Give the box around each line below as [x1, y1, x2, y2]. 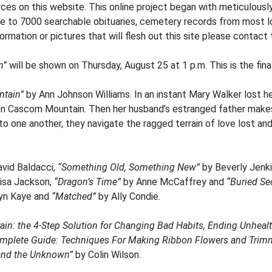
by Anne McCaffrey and [121, 176, 226, 188]
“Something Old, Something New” [58, 161, 200, 173]
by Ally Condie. [96, 191, 160, 202]
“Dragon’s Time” [54, 176, 121, 188]
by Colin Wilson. [73, 249, 141, 260]
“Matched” [52, 191, 96, 202]
